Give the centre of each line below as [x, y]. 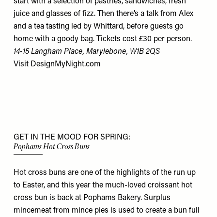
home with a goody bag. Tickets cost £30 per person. [103, 39]
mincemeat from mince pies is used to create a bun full [107, 211]
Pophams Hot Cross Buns [52, 146]
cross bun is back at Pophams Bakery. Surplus [92, 198]
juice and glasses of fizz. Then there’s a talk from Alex [103, 14]
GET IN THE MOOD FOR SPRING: [72, 137]
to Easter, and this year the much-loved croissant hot [103, 186]
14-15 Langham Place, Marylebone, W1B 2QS [87, 52]
